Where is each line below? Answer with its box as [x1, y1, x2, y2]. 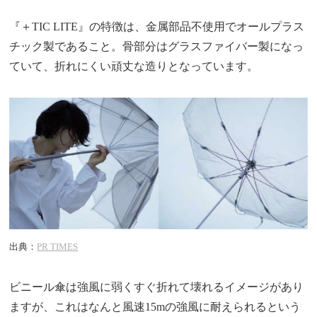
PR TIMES [37, 241, 79, 252]
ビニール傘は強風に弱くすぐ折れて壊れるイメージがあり [9, 280, 304, 293]
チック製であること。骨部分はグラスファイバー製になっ [9, 40, 304, 52]
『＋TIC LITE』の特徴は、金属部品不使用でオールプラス [9, 20, 305, 33]
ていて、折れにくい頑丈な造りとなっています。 [9, 59, 259, 72]
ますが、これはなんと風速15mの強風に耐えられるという [9, 300, 301, 313]
